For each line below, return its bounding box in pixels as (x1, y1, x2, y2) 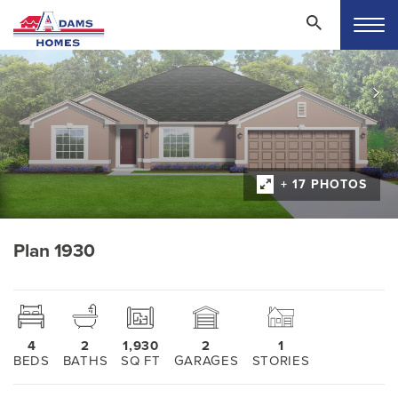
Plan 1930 (13, 239, 96, 262)
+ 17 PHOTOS (281, 176, 367, 192)
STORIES (251, 352, 310, 369)
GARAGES (173, 352, 239, 369)
